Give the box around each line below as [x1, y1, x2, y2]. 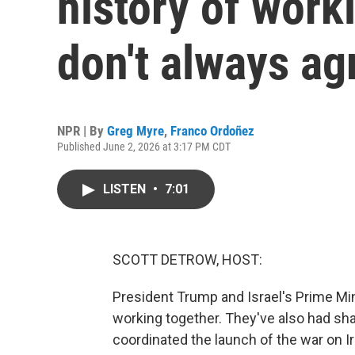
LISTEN [103, 181, 149, 197]
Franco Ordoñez [170, 123, 254, 139]
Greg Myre [107, 123, 164, 139]
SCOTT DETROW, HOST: [113, 251, 262, 268]
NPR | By [57, 123, 107, 139]
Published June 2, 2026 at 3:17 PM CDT [57, 140, 231, 153]
